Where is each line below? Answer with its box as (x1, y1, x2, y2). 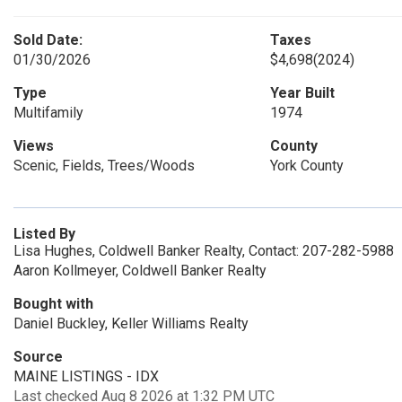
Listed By (13, 225, 75, 242)
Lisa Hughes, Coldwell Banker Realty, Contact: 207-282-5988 (13, 242, 394, 259)
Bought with (13, 295, 93, 312)
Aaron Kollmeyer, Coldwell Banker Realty (13, 262, 267, 279)
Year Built (269, 84, 335, 101)
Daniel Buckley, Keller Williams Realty (13, 315, 249, 332)
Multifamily (13, 104, 83, 121)
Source (13, 348, 63, 365)
